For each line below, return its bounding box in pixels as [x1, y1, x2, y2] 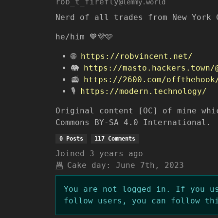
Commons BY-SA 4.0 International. [55, 118, 211, 127]
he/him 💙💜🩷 [55, 32, 113, 41]
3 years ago [90, 149, 143, 158]
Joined [55, 149, 85, 158]
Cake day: [67, 161, 111, 170]
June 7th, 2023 [116, 161, 184, 170]
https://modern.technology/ [80, 87, 207, 96]
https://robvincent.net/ [81, 52, 193, 61]
